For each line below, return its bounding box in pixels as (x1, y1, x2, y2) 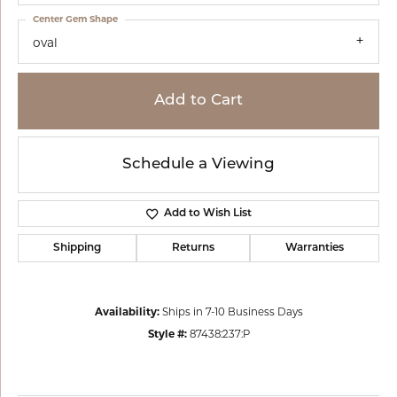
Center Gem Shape (33, 13, 118, 25)
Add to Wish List (163, 208, 252, 220)
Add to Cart (154, 93, 243, 109)
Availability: (94, 306, 160, 319)
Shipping (53, 243, 101, 254)
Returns (172, 243, 214, 254)
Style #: (147, 328, 187, 341)
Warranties (285, 243, 344, 254)
